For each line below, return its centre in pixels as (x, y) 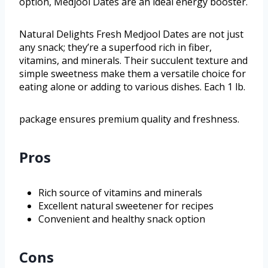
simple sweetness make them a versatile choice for (133, 73)
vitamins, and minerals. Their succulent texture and (133, 60)
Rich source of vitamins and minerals (120, 192)
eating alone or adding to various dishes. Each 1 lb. (132, 86)
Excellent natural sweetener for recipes (126, 205)
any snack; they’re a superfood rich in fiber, (115, 47)
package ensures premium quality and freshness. (129, 119)
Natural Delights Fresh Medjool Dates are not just (131, 34)
